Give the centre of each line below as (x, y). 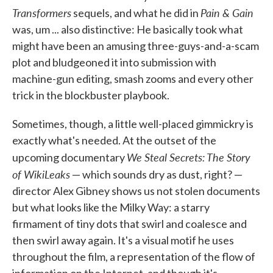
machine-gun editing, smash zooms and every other (133, 79)
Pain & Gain (227, 13)
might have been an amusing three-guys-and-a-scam (136, 46)
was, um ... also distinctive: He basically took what (128, 30)
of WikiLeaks (41, 174)
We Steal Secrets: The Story (189, 157)
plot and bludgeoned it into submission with (114, 62)
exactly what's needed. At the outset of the (114, 140)
